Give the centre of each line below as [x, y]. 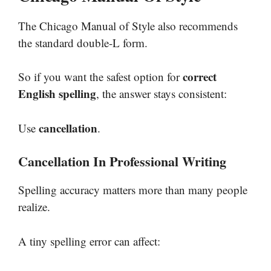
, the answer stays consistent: [162, 94]
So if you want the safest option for [100, 77]
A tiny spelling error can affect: [89, 241]
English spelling [57, 94]
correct [200, 77]
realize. [34, 207]
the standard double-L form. [83, 42]
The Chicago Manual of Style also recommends [128, 25]
